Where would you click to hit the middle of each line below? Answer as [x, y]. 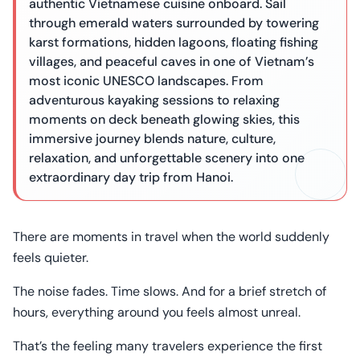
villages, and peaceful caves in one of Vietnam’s [172, 61]
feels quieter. [51, 258]
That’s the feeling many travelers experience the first [168, 346]
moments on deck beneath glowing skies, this [164, 119]
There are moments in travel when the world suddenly [171, 237]
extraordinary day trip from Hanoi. [131, 177]
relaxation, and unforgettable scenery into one [167, 158]
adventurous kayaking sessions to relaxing [154, 100]
